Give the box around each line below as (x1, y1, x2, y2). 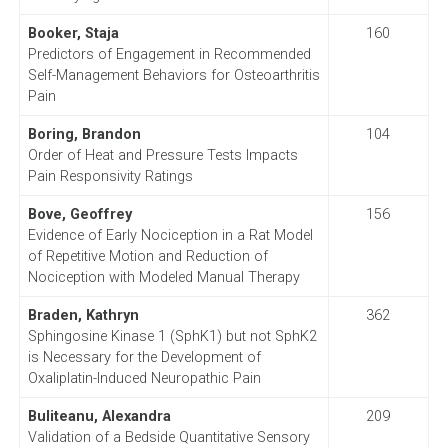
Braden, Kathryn (27, 306, 139, 324)
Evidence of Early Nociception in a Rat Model (27, 226, 313, 244)
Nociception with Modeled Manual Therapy (27, 268, 300, 286)
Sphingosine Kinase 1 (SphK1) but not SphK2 (27, 327, 317, 345)
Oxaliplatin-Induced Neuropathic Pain (27, 369, 261, 387)
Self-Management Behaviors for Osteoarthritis (27, 66, 320, 84)
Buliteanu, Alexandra (27, 407, 171, 425)
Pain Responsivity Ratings (27, 167, 193, 185)
